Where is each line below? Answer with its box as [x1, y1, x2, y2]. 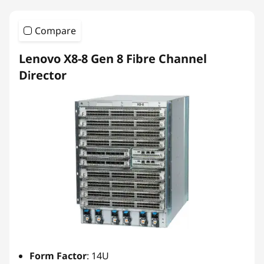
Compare [35, 24, 76, 37]
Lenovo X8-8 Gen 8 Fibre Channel [19, 51, 207, 67]
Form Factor [29, 249, 87, 262]
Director [19, 67, 67, 83]
